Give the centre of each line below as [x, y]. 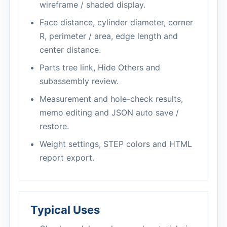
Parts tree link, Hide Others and [100, 67]
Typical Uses [65, 210]
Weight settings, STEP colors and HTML [116, 144]
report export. [67, 158]
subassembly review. [79, 81]
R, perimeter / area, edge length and [109, 36]
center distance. [70, 50]
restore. [54, 126]
